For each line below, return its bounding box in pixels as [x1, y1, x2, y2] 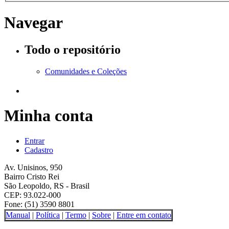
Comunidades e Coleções [45, 67, 127, 76]
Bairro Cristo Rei [4, 172, 59, 181]
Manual [6, 210, 30, 219]
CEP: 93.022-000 [4, 190, 61, 199]
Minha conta [4, 106, 93, 125]
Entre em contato [117, 210, 171, 219]
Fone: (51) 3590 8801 [4, 199, 75, 209]
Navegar [4, 13, 63, 32]
